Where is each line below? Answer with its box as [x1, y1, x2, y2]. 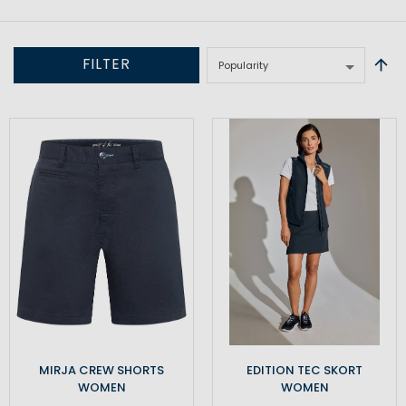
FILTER [82, 53, 130, 74]
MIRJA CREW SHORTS [39, 362, 164, 380]
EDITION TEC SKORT [246, 362, 362, 380]
